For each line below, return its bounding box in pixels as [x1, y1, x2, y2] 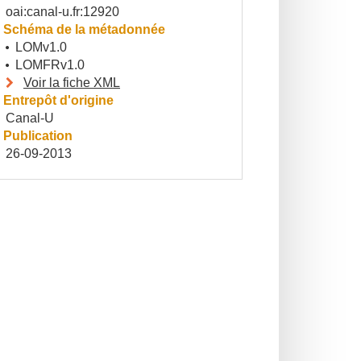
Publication [3, 129, 73, 143]
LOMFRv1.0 [15, 58, 85, 72]
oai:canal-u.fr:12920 [6, 5, 119, 19]
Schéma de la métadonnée [3, 23, 165, 36]
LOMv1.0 [15, 40, 67, 54]
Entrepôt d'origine [3, 93, 114, 107]
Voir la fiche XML [23, 76, 120, 89]
